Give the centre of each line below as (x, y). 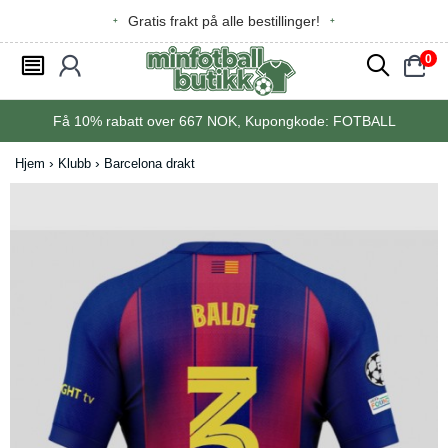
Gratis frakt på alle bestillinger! (224, 21)
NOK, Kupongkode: (267, 121)
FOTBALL (364, 121)
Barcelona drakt (149, 163)
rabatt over (140, 121)
